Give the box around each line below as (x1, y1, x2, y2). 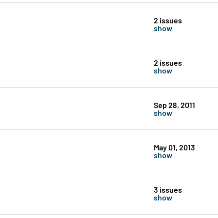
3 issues (153, 184, 182, 195)
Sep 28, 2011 (153, 99, 195, 110)
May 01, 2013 (153, 142, 195, 152)
